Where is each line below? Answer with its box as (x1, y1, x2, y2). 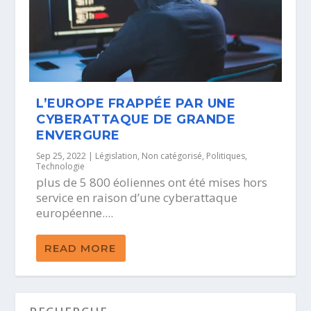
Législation (95, 150, 138, 162)
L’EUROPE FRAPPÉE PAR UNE (36, 96, 236, 112)
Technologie (36, 160, 85, 173)
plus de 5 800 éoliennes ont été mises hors (36, 174, 268, 191)
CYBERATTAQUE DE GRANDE (36, 112, 236, 128)
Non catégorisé (142, 150, 203, 162)
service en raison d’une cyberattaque (36, 190, 238, 206)
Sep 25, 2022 (36, 150, 87, 162)
